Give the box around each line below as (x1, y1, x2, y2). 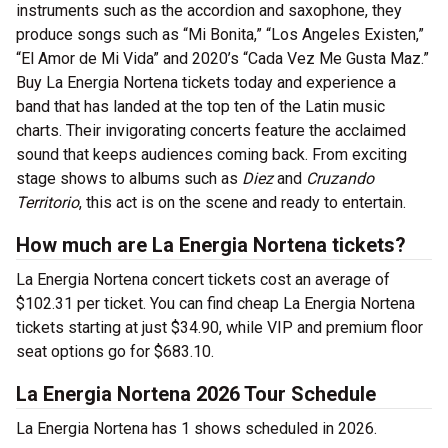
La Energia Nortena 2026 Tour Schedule (16, 382, 376, 406)
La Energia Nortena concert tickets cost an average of (16, 270, 390, 289)
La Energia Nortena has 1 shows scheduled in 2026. (16, 419, 377, 438)
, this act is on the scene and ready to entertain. (79, 193, 406, 212)
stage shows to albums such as (16, 169, 242, 188)
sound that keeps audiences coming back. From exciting (16, 145, 407, 164)
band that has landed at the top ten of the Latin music (16, 97, 385, 116)
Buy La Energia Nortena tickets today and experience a (16, 73, 396, 92)
